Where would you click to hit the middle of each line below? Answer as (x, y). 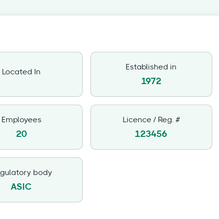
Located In (22, 72)
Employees (21, 120)
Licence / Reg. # (151, 120)
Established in (151, 67)
